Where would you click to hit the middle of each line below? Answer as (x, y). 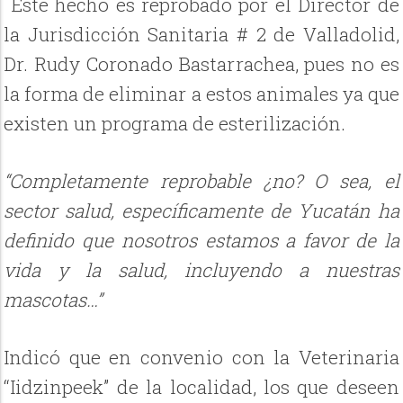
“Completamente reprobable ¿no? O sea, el (201, 180)
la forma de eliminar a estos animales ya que (201, 93)
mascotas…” (53, 299)
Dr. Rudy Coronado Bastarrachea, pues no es (201, 63)
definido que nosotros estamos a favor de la (201, 240)
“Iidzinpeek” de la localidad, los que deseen (201, 386)
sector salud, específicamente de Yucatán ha (201, 210)
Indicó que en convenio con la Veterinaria (201, 357)
